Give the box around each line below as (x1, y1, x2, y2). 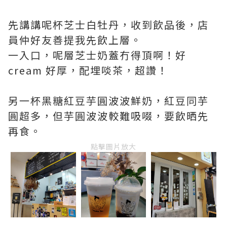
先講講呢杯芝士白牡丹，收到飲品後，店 (8, 17, 209, 32)
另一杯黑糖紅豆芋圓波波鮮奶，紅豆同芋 (8, 93, 209, 108)
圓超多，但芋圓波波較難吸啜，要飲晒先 (8, 108, 209, 124)
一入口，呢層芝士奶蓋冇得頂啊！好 (8, 48, 186, 63)
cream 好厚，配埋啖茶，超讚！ (8, 63, 168, 78)
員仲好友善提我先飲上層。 (8, 32, 142, 48)
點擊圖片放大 (91, 141, 136, 152)
